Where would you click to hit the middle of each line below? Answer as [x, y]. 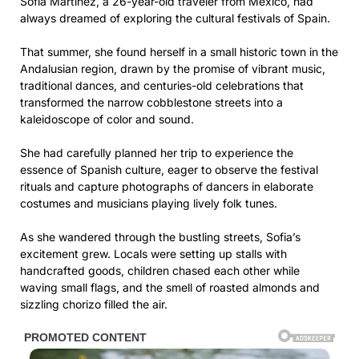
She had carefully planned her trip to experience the [157, 153]
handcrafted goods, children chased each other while [160, 271]
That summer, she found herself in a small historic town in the [179, 52]
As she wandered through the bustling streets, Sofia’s [160, 237]
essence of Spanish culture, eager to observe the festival [169, 170]
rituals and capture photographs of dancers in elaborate [167, 187]
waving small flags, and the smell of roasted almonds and [170, 288]
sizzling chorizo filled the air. [94, 305]
